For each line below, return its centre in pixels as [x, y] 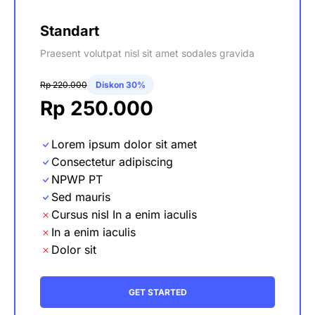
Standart [70, 31]
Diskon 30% [121, 85]
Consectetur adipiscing [112, 162]
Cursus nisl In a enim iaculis [124, 214]
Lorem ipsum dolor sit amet [124, 144]
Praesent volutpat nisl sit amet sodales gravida [147, 53]
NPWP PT [77, 179]
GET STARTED [157, 292]
